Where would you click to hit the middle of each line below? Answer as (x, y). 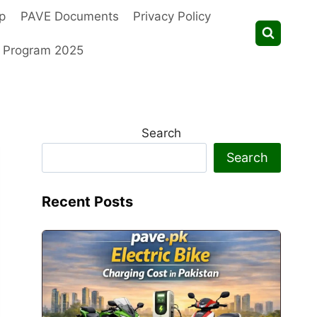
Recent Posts (88, 201)
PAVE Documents (69, 17)
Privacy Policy (172, 17)
